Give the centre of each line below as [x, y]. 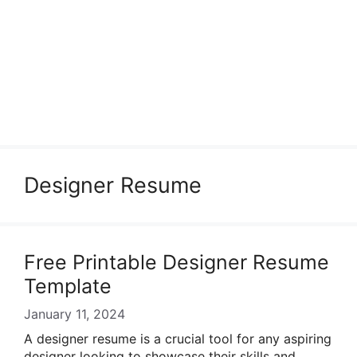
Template [68, 286]
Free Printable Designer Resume [177, 262]
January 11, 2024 [75, 314]
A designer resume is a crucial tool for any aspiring [178, 339]
